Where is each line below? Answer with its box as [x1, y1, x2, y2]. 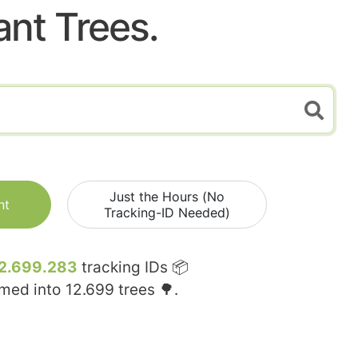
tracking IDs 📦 [77, 258, 189, 277]
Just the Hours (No [109, 189, 225, 205]
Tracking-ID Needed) [104, 205, 230, 221]
